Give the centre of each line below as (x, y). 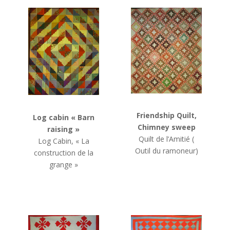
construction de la (63, 152)
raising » (64, 129)
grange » (63, 164)
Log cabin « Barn (63, 117)
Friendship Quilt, (166, 116)
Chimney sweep (166, 127)
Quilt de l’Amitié (165, 139)
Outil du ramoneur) (166, 151)
